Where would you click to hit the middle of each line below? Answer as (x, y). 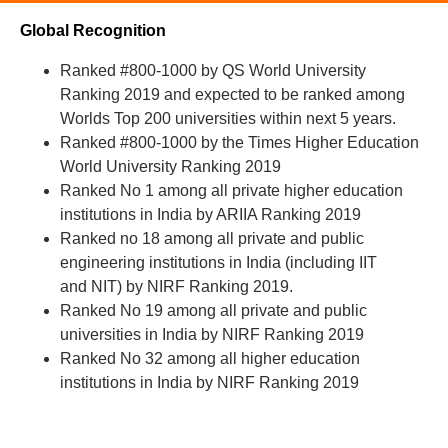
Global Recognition (93, 31)
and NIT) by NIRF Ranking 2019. (176, 287)
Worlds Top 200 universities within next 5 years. (228, 119)
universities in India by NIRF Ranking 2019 (212, 335)
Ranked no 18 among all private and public (212, 239)
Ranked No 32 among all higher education (210, 359)
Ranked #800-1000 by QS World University (213, 71)
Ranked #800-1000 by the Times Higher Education (239, 143)
